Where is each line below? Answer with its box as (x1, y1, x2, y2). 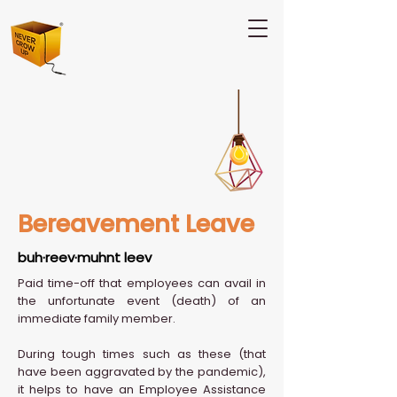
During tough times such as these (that (18, 346, 266, 362)
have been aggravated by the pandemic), (18, 363, 266, 380)
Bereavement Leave (18, 207, 254, 240)
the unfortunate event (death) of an (18, 292, 266, 309)
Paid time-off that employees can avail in (18, 275, 266, 292)
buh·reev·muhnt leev (18, 248, 152, 267)
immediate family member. (18, 310, 175, 327)
